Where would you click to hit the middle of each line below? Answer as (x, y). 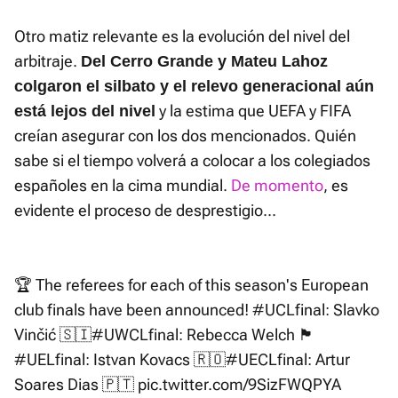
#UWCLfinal (135, 335)
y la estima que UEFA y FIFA (253, 111)
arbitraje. (48, 61)
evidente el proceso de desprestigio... (145, 211)
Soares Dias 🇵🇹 (76, 385)
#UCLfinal (289, 310)
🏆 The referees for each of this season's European (191, 285)
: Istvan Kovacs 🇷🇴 (155, 360)
